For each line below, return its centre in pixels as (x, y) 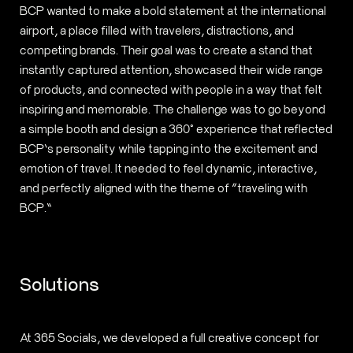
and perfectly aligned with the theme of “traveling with (163, 188)
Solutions (59, 283)
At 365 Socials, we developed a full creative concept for (169, 337)
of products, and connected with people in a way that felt (171, 89)
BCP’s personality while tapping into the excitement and (168, 148)
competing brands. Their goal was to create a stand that (166, 50)
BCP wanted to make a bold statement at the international (173, 10)
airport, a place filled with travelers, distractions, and (156, 30)
